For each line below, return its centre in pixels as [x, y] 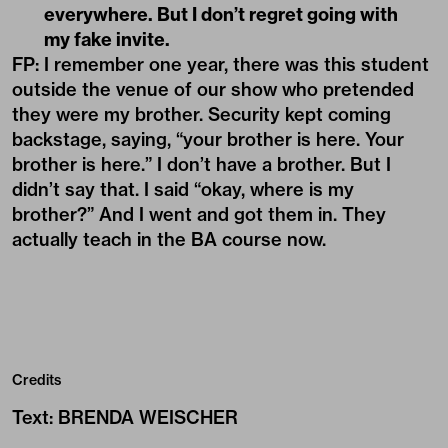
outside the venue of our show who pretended [213, 89]
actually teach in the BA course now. [169, 239]
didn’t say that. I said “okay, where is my [183, 189]
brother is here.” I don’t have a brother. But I [201, 164]
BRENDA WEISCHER [148, 417]
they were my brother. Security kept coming [201, 114]
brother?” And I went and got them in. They [199, 214]
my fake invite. [107, 39]
